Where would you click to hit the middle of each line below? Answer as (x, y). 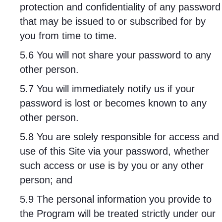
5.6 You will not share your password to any (115, 55)
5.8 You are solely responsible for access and (119, 137)
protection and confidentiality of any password (120, 7)
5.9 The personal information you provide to (116, 199)
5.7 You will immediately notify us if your (107, 89)
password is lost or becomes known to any (113, 103)
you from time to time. (70, 36)
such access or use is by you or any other (112, 166)
